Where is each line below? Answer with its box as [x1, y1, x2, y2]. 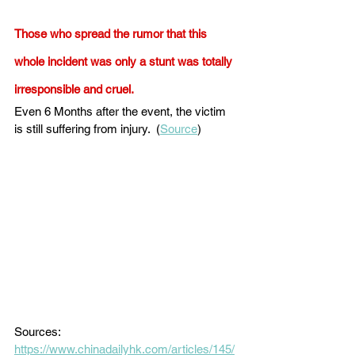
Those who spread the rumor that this [14, 27, 210, 41]
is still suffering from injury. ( [14, 122, 160, 136]
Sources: [14, 324, 63, 338]
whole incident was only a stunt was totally [14, 55, 235, 69]
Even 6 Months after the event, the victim [14, 105, 229, 119]
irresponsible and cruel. [14, 82, 136, 97]
